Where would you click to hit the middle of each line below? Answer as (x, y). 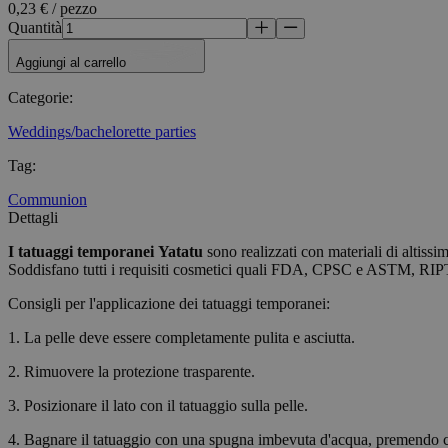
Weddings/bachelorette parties (102, 132)
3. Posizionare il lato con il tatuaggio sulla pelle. (158, 406)
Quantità (35, 28)
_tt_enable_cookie (391, 44)
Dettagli (33, 218)
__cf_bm (366, 288)
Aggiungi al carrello (73, 63)
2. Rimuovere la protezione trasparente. (131, 372)
